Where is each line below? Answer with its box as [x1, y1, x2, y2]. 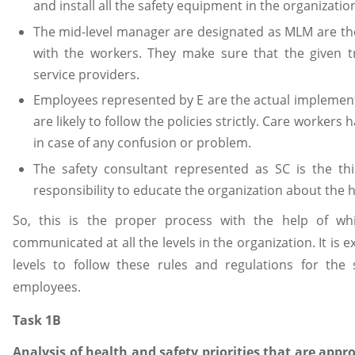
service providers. [32, 65, 139, 83]
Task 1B [13, 311, 61, 329]
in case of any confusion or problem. [32, 134, 251, 152]
